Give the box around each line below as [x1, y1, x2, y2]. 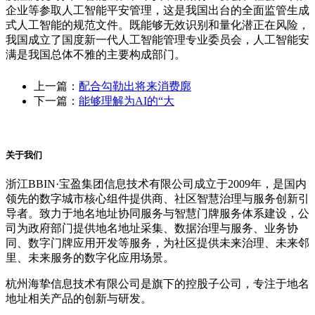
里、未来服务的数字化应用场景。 [6, 251, 174, 264]
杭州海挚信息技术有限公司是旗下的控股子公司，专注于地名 [6, 277, 309, 290]
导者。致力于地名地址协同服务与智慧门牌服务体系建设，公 [6, 207, 309, 219]
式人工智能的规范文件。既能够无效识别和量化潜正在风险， [6, 19, 309, 32]
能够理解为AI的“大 [79, 95, 174, 108]
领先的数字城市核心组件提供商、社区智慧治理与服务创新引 [6, 192, 309, 205]
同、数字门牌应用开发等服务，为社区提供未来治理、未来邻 [6, 236, 309, 249]
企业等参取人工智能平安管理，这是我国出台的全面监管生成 [6, 4, 309, 17]
